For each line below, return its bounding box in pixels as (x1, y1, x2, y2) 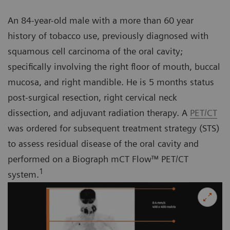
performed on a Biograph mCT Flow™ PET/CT (8, 154, 188, 165)
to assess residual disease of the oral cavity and (8, 138, 199, 149)
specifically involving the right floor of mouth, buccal (8, 61, 220, 72)
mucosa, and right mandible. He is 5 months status (8, 76, 214, 88)
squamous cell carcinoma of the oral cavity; (8, 46, 183, 57)
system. (8, 169, 39, 180)
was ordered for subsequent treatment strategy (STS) (8, 123, 219, 134)
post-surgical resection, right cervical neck (8, 92, 177, 103)
